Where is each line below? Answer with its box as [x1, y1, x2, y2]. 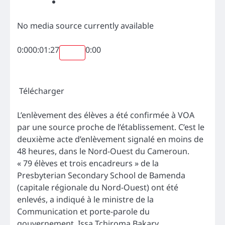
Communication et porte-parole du [17, 205, 150, 217]
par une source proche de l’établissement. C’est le [17, 121, 204, 133]
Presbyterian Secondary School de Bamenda [17, 169, 185, 181]
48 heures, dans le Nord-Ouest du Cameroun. [17, 145, 189, 157]
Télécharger [19, 85, 66, 96]
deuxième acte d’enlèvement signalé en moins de [17, 133, 203, 145]
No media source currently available [17, 20, 154, 32]
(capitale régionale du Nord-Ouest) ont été [17, 181, 178, 193]
